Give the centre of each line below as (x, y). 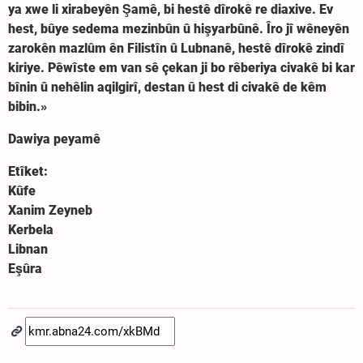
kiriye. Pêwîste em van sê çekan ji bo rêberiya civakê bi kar (181, 68)
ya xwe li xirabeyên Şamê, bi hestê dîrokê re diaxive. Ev (171, 10)
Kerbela (31, 230)
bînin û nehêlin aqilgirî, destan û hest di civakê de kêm (167, 88)
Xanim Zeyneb (50, 211)
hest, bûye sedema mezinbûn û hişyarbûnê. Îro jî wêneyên (179, 29)
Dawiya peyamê (54, 139)
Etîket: (28, 172)
